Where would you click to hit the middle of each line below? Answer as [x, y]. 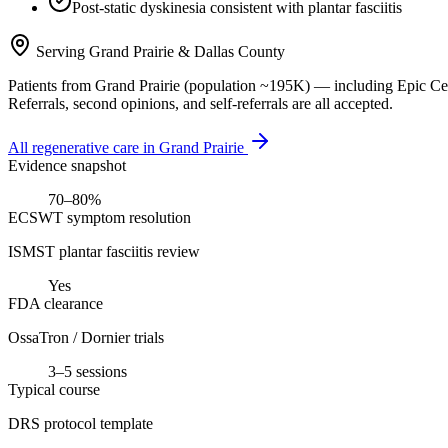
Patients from [51, 85]
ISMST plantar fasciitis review [104, 251]
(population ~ [224, 85]
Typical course [54, 389]
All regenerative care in [83, 147]
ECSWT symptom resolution [99, 217]
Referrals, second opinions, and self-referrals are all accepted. [200, 103]
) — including [349, 85]
